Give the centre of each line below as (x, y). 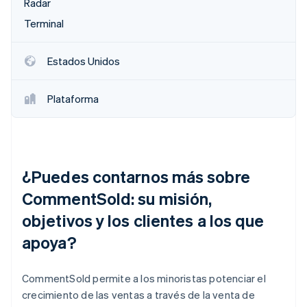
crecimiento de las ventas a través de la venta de (138, 294)
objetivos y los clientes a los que (143, 220)
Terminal (44, 23)
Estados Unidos (84, 61)
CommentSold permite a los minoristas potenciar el (144, 278)
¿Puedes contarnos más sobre (136, 176)
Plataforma (73, 99)
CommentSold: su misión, (117, 198)
